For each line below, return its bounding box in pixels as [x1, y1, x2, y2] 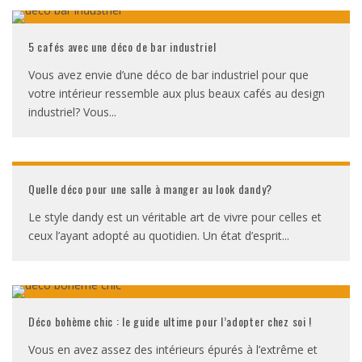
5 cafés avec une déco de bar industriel [28, 38, 217, 55]
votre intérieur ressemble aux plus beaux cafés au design [28, 86, 325, 101]
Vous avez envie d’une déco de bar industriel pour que [28, 67, 309, 82]
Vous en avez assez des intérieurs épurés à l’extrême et [28, 342, 318, 357]
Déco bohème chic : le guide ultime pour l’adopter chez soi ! [28, 313, 313, 330]
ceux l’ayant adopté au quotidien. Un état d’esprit [28, 228, 282, 243]
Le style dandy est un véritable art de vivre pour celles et [28, 209, 322, 225]
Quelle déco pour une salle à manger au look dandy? [28, 180, 272, 197]
